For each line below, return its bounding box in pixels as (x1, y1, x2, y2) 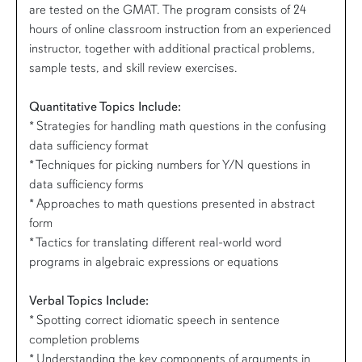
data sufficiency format (29, 137, 149, 154)
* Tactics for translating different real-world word (29, 234, 282, 250)
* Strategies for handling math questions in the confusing (29, 117, 326, 134)
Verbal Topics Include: (29, 292, 149, 309)
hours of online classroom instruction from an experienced (29, 20, 331, 37)
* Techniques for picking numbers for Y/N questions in (29, 156, 310, 173)
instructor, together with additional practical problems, (29, 40, 315, 57)
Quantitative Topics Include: (29, 98, 181, 115)
